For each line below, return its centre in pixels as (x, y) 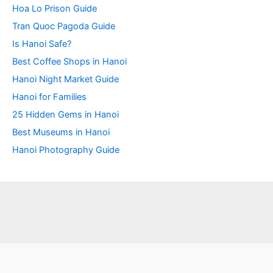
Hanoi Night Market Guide (66, 80)
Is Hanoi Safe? (42, 44)
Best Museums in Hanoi (61, 133)
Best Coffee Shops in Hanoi (69, 62)
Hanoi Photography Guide (66, 150)
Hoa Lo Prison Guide (55, 9)
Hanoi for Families (49, 97)
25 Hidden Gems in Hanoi (66, 115)
